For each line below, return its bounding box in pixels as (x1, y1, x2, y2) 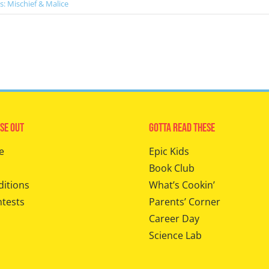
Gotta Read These (148, 121, 215, 135)
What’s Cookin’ (148, 178, 215, 192)
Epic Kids (148, 145, 189, 158)
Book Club (148, 162, 195, 175)
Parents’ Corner (148, 195, 220, 208)
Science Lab (148, 229, 202, 242)
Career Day (148, 212, 199, 225)
